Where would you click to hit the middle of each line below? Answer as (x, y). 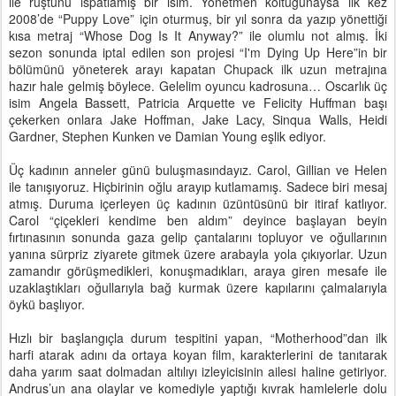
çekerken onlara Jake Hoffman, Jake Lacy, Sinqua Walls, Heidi (198, 120)
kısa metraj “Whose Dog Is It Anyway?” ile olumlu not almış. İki (198, 36)
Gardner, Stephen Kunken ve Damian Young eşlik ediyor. (168, 137)
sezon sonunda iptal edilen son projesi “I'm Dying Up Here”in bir (198, 53)
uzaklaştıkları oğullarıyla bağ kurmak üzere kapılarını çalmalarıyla (198, 288)
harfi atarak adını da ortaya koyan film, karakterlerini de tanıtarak (198, 355)
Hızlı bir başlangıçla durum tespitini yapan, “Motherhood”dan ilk (198, 338)
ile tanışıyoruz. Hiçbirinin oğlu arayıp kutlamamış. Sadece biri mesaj (198, 187)
